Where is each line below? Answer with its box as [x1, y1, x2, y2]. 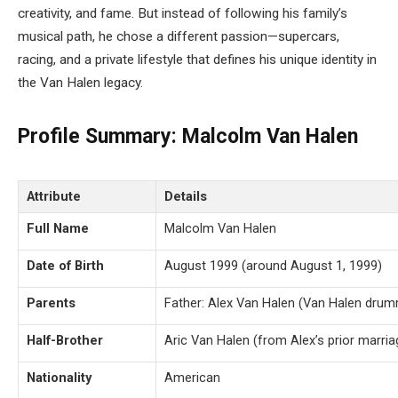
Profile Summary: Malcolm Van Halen [18, 124, 358, 149]
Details [164, 188, 207, 205]
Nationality [27, 370, 92, 386]
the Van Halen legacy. [18, 75, 143, 91]
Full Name [27, 220, 89, 237]
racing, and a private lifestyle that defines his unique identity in [18, 52, 377, 68]
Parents [27, 295, 76, 312]
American [164, 370, 220, 386]
